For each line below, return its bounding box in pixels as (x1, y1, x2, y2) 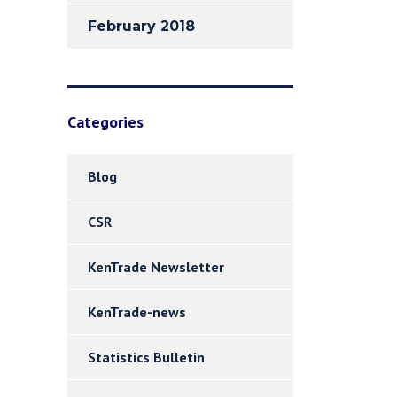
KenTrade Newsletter (88, 258, 224, 276)
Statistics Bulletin (88, 348, 205, 366)
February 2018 (88, 18, 195, 35)
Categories (67, 112, 144, 132)
